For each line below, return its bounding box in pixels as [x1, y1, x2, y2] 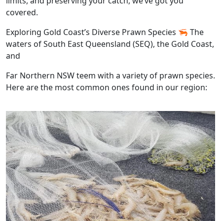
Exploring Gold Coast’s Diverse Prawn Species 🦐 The [6, 27, 204, 37]
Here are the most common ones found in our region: [6, 82, 207, 93]
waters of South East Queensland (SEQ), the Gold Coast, [6, 38, 214, 49]
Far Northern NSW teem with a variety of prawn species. [6, 70, 215, 81]
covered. [6, 7, 38, 18]
